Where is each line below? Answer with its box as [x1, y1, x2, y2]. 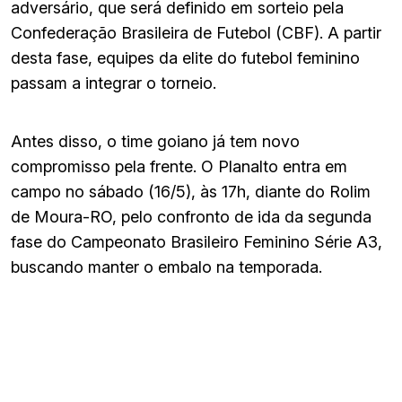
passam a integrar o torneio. [11, 73, 216, 92]
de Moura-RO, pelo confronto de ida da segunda [11, 206, 371, 226]
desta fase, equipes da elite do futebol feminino [11, 48, 360, 67]
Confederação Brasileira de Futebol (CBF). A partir [11, 22, 381, 42]
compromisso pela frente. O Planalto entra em [11, 156, 347, 176]
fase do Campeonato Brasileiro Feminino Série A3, [11, 232, 382, 251]
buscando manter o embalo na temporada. [11, 257, 322, 276]
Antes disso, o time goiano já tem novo [11, 131, 300, 151]
